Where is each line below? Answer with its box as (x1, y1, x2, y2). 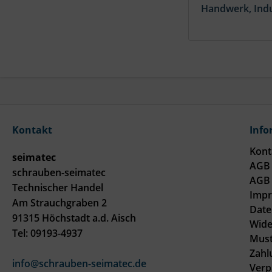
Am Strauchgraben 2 (12, 196, 107, 210)
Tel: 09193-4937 (12, 226, 83, 240)
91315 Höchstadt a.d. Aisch (12, 211, 136, 225)
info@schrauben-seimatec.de (12, 257, 146, 271)
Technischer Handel (12, 181, 103, 195)
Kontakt (12, 123, 52, 137)
